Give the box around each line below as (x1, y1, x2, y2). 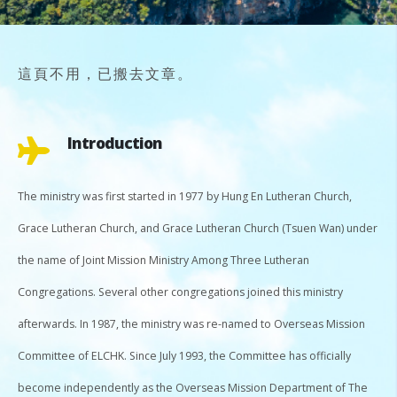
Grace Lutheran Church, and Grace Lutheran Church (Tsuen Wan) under (18, 220, 378, 236)
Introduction (67, 131, 163, 153)
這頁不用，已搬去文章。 (18, 63, 193, 83)
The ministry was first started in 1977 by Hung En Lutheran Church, (18, 188, 352, 204)
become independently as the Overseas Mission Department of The (18, 379, 368, 395)
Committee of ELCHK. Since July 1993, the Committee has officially (18, 347, 351, 363)
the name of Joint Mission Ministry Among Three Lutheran (18, 252, 309, 268)
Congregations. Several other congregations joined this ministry (18, 284, 343, 300)
